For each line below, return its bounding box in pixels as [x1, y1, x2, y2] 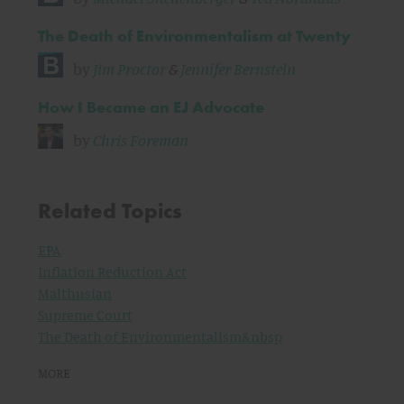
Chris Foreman [93, 130, 188, 151]
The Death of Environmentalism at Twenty [38, 25, 351, 47]
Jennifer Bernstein [180, 59, 296, 79]
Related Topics [38, 197, 182, 225]
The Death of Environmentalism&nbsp [38, 327, 282, 346]
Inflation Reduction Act [38, 262, 187, 281]
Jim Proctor [93, 59, 166, 79]
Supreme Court [38, 306, 133, 325]
